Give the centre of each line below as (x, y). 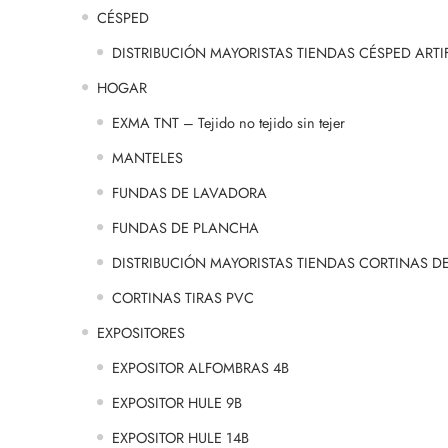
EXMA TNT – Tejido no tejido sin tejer (228, 123)
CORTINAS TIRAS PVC (183, 298)
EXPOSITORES (141, 333)
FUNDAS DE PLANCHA (185, 228)
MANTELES (147, 158)
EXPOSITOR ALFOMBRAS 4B (200, 368)
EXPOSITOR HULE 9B (177, 403)
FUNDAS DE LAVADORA (189, 193)
